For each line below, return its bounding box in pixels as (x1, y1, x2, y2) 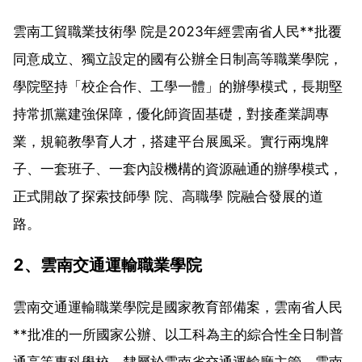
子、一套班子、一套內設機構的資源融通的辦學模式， (13, 160, 343, 177)
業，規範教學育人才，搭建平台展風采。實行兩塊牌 (13, 133, 329, 149)
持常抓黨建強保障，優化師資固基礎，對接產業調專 (13, 105, 329, 122)
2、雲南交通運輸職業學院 (13, 254, 202, 275)
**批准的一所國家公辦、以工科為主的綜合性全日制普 (13, 326, 343, 343)
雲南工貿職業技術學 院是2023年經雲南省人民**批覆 (13, 23, 342, 40)
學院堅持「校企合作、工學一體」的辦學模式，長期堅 (13, 78, 343, 95)
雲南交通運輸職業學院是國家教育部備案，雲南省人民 (13, 298, 343, 315)
